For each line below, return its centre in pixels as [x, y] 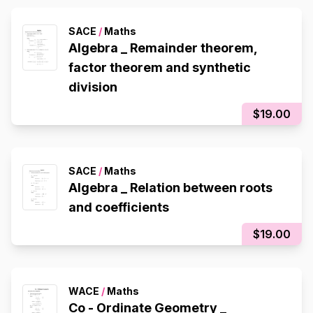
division [93, 87]
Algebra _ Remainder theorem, [163, 48]
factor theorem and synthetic [160, 68]
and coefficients [119, 208]
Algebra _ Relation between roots [170, 188]
